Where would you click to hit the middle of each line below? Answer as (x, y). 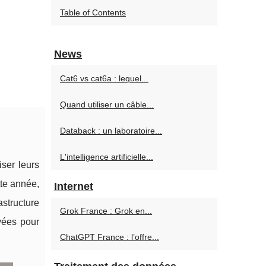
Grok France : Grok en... (106, 211)
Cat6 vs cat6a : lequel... (104, 78)
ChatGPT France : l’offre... (110, 237)
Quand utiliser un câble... (107, 104)
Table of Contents (93, 12)
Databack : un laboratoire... (111, 131)
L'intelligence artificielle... (107, 157)
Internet (74, 186)
